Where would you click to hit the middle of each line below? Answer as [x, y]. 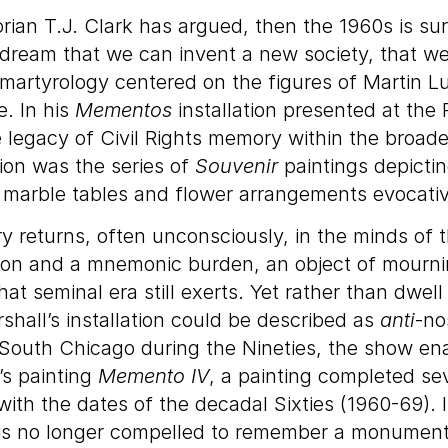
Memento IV [153, 376]
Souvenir [236, 166]
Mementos [123, 110]
